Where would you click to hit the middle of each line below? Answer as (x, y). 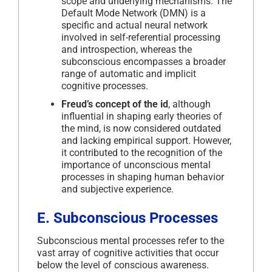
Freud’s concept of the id (115, 104)
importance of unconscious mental (136, 165)
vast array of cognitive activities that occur (128, 253)
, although (189, 104)
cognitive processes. (105, 86)
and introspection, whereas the (127, 49)
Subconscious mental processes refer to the (131, 240)
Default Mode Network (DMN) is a (134, 13)
